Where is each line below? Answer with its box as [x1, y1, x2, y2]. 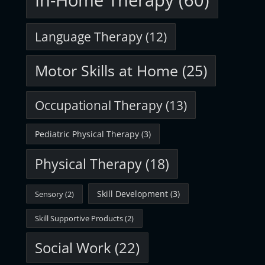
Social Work [35, 238, 111, 257]
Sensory [35, 189, 63, 199]
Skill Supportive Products [35, 213, 123, 224]
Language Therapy [35, 28, 143, 45]
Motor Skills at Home [35, 61, 178, 80]
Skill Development [97, 188, 168, 199]
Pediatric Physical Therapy [35, 128, 139, 140]
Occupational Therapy [35, 96, 163, 114]
